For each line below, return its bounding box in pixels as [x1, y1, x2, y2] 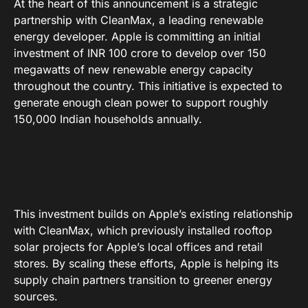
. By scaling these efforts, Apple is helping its [45, 256, 278, 271]
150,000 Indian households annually [14, 112, 199, 126]
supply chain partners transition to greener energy [14, 273, 272, 287]
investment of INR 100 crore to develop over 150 [14, 46, 266, 60]
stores [14, 256, 45, 271]
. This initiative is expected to [131, 79, 283, 93]
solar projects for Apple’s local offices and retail [14, 240, 263, 254]
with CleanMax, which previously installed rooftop [14, 223, 272, 238]
